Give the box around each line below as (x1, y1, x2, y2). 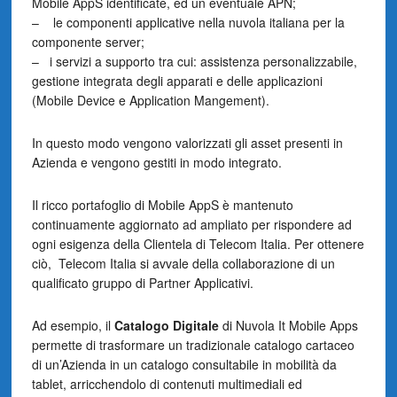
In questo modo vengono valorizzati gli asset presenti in (31, 134, 343, 152)
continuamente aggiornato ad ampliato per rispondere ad (31, 215, 352, 233)
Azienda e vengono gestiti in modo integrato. (31, 153, 282, 171)
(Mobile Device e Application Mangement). (31, 91, 269, 109)
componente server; (31, 33, 144, 51)
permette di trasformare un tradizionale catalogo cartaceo (31, 336, 354, 354)
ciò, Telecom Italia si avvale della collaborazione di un (31, 254, 335, 272)
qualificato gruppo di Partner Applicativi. (31, 274, 253, 292)
